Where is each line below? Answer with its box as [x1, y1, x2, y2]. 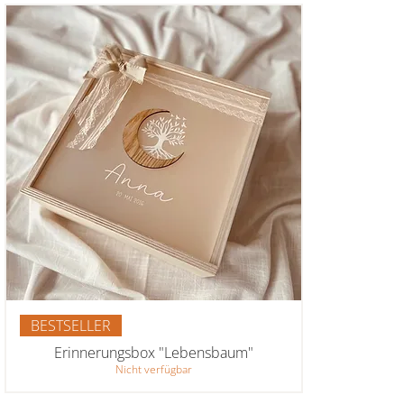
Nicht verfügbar [115, 361, 192, 377]
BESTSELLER [30, 315, 111, 335]
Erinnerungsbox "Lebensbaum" [53, 342, 253, 363]
